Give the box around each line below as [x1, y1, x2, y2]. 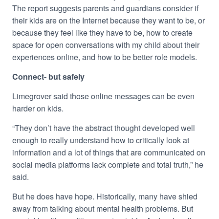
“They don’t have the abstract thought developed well [12, 122, 195, 133]
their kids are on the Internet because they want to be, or [12, 15, 205, 26]
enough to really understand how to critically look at [12, 134, 189, 146]
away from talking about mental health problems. [12, 203, 181, 214]
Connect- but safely [12, 71, 85, 82]
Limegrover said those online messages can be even [12, 90, 195, 102]
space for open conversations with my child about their [12, 39, 199, 50]
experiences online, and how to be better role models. [12, 51, 197, 63]
